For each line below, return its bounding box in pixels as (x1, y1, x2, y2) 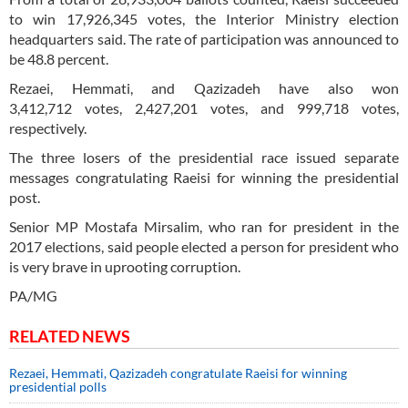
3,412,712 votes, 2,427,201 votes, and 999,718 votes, (9, 99, 399, 117)
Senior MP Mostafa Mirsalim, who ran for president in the (9, 218, 399, 236)
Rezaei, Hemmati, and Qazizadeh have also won (9, 79, 399, 97)
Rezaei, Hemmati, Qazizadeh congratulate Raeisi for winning (9, 365, 347, 382)
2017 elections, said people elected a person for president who (9, 238, 399, 256)
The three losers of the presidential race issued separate (9, 148, 399, 167)
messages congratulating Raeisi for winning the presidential (9, 168, 399, 187)
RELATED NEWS (9, 326, 130, 347)
